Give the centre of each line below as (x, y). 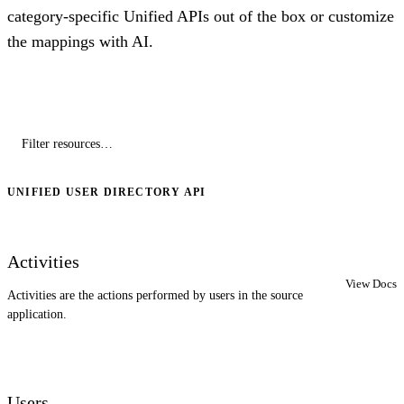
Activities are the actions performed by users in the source (155, 296)
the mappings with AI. (80, 42)
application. (37, 315)
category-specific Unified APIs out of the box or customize (201, 17)
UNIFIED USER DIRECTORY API (107, 193)
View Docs (371, 283)
